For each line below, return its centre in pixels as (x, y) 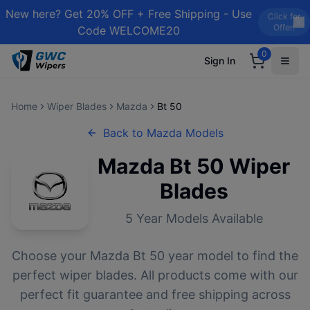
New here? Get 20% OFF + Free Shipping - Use (129, 14)
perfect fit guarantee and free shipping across (155, 294)
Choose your (51, 256)
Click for (284, 16)
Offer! (284, 27)
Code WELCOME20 (129, 30)
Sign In (220, 61)
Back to (125, 133)
